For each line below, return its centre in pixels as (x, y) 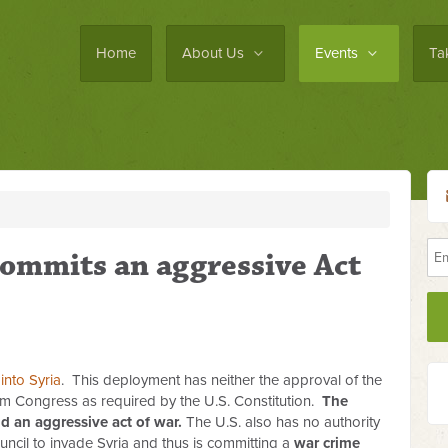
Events (338, 53)
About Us (215, 53)
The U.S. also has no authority (283, 422)
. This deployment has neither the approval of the (221, 380)
